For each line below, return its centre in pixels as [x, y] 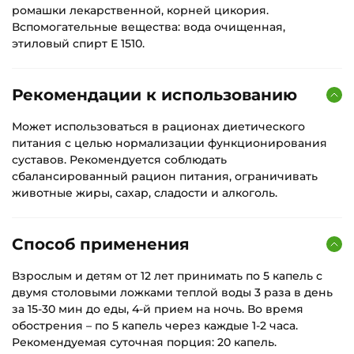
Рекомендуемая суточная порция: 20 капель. [144, 342]
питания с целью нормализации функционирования [169, 143]
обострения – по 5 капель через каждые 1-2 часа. [155, 326]
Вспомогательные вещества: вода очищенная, [149, 27]
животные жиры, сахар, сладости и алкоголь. [145, 193]
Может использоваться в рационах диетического [158, 126]
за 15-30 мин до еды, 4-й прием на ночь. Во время [158, 309]
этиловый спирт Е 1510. [78, 43]
